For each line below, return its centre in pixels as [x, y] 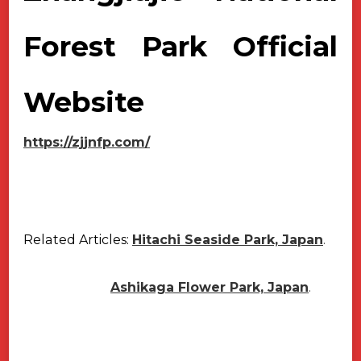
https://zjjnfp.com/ [87, 143]
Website [84, 102]
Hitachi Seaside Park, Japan [228, 240]
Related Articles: [76, 240]
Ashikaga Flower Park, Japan [210, 288]
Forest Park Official [180, 47]
